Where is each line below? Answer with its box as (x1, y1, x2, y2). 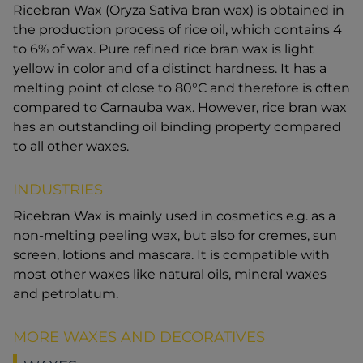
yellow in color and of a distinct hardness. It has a (13, 61, 327, 77)
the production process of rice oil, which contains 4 (13, 22, 342, 38)
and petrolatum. (13, 286, 118, 302)
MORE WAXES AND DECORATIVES (13, 328, 265, 347)
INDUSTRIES (13, 181, 103, 199)
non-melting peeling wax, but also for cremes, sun (13, 228, 337, 244)
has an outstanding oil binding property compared (13, 119, 341, 135)
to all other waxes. (13, 139, 132, 155)
